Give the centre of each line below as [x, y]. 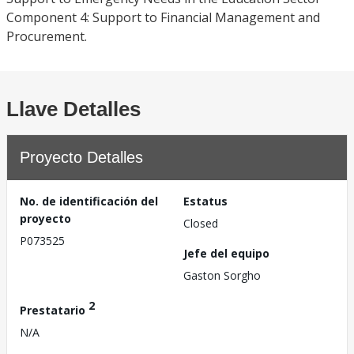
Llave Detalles [73, 109]
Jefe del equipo [226, 253]
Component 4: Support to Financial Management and [163, 17]
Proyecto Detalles [81, 157]
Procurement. [47, 36]
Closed [201, 223]
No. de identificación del [89, 201]
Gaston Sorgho [222, 275]
